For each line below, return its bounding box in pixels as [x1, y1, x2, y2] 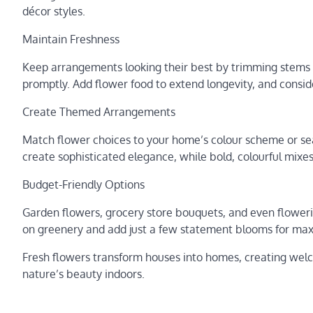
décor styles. [22, 4, 85, 18]
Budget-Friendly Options [22, 177, 145, 191]
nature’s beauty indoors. [22, 267, 145, 281]
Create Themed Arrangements [22, 105, 175, 119]
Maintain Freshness [22, 32, 119, 46]
